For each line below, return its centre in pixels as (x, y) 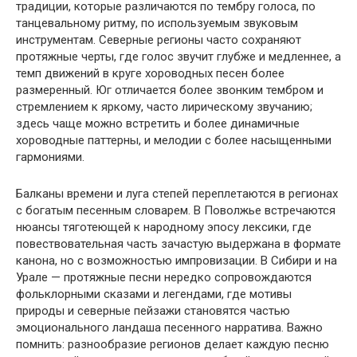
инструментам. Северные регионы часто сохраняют (159, 39)
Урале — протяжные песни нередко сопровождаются (164, 277)
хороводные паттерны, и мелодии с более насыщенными (174, 140)
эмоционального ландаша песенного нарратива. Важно (169, 327)
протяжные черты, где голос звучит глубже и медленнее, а (178, 56)
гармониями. (50, 157)
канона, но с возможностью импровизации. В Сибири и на (177, 260)
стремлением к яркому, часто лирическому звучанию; (164, 106)
